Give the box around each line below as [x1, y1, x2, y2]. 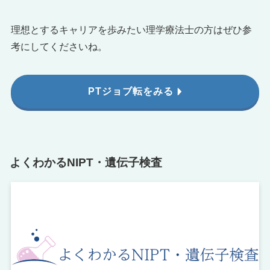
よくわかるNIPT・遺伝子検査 [9, 155, 162, 169]
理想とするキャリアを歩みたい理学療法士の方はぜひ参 [10, 24, 252, 35]
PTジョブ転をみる [87, 86, 174, 96]
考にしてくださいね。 [10, 41, 107, 52]
